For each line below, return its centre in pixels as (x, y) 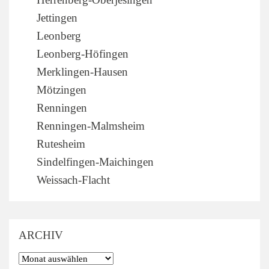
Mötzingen (62, 89)
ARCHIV (41, 235)
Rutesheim (61, 144)
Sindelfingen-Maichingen (95, 162)
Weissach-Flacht (73, 180)
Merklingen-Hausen (82, 71)
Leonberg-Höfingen (83, 53)
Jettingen (57, 17)
